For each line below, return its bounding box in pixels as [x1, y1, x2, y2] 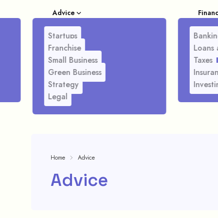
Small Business [48, 54, 98, 66]
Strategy [48, 79, 79, 90]
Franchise [48, 42, 81, 54]
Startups [48, 30, 77, 41]
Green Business [48, 67, 102, 78]
